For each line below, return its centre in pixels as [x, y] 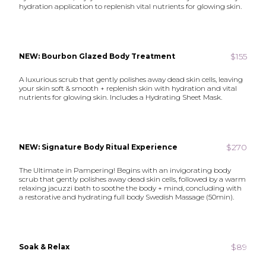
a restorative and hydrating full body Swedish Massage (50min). [127, 197]
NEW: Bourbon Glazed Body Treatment [97, 56]
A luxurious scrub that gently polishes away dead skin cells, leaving [131, 79]
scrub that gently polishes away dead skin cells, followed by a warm [133, 179]
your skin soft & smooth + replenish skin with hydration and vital [128, 88]
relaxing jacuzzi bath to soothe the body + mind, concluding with [131, 188]
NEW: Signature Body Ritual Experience [99, 147]
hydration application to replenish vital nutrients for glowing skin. [131, 6]
